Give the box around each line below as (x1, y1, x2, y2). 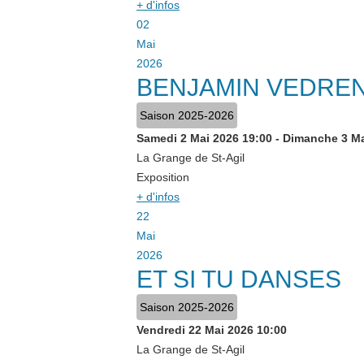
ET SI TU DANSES (136, 266, 341, 292)
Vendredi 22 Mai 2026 (136, 323, 253, 336)
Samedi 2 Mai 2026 (136, 132, 239, 145)
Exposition (136, 171, 189, 184)
